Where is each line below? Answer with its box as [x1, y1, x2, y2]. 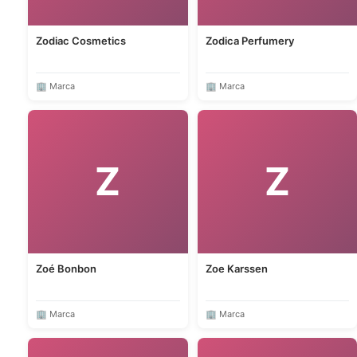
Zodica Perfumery [205, 34, 294, 47]
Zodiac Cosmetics [36, 34, 126, 47]
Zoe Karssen [205, 262, 268, 275]
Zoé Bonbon [36, 262, 96, 275]
